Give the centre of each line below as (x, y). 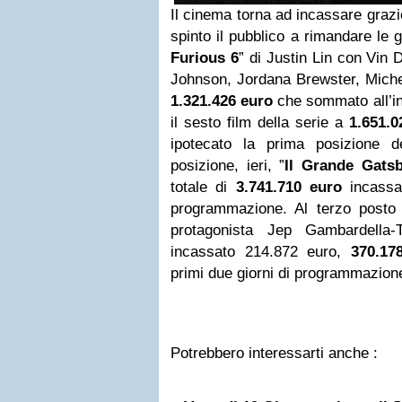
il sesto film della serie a (257, 122)
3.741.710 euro (288, 187)
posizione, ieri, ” (228, 166)
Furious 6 (205, 58)
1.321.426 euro (224, 101)
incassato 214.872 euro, (261, 252)
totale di (203, 187)
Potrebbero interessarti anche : (274, 353)
